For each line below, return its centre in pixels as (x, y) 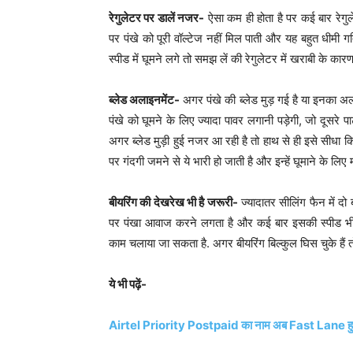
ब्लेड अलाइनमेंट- (145, 99)
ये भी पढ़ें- (128, 284)
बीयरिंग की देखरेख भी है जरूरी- (173, 202)
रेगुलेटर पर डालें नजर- (157, 17)
